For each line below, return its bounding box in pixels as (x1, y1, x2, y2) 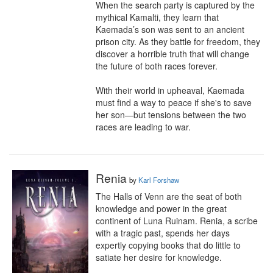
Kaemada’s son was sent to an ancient (96, 23, 244, 35)
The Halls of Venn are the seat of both (96, 190, 242, 202)
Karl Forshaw (138, 175, 179, 185)
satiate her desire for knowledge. (96, 251, 222, 263)
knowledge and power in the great (96, 202, 227, 214)
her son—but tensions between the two (96, 108, 246, 121)
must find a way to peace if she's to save (96, 96, 252, 108)
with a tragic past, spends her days (96, 227, 230, 239)
